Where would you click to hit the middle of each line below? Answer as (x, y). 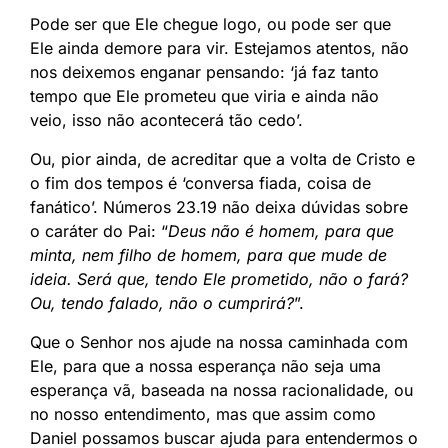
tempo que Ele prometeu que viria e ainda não (204, 96)
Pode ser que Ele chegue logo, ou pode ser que (210, 24)
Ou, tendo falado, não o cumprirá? (162, 303)
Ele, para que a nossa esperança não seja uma (205, 366)
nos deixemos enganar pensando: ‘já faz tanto (204, 72)
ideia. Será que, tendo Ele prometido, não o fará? (219, 279)
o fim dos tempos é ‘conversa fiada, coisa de (200, 183)
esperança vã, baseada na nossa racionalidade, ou (221, 390)
